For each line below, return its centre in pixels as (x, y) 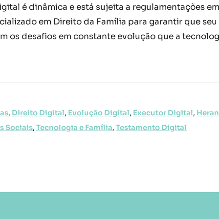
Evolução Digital (99, 113)
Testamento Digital (151, 128)
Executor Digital (163, 113)
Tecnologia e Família (74, 128)
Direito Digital (38, 113)
